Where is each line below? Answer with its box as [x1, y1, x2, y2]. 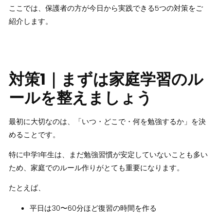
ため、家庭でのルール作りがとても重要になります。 [8, 162, 184, 173]
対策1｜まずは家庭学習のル [8, 68, 203, 90]
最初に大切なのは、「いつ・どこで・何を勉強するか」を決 [8, 116, 206, 127]
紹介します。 [8, 16, 53, 27]
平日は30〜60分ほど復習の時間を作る [30, 202, 157, 213]
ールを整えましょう [8, 86, 152, 109]
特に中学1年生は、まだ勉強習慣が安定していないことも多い [8, 149, 208, 160]
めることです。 [8, 129, 60, 140]
